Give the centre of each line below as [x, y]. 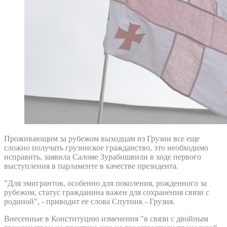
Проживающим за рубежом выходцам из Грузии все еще [102, 138]
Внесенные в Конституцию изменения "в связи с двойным [106, 218]
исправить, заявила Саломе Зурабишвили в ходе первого [103, 157]
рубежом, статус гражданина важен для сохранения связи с [107, 192]
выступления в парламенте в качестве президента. [91, 166]
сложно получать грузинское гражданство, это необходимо [106, 147]
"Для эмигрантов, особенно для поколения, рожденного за [105, 183]
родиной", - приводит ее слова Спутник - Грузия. [89, 201]
